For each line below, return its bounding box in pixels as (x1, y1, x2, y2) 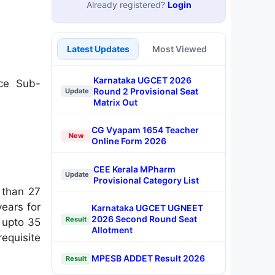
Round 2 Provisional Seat (93, 85, 198, 96)
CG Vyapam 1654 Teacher (91, 125, 199, 135)
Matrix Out (93, 96, 137, 107)
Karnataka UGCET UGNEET (91, 203, 203, 213)
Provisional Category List (93, 174, 199, 185)
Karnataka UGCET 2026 (93, 74, 192, 85)
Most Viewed (152, 43, 207, 54)
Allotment (91, 225, 133, 235)
